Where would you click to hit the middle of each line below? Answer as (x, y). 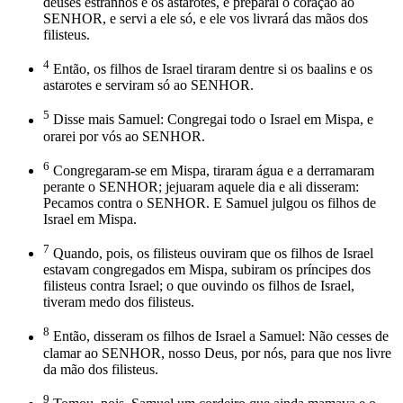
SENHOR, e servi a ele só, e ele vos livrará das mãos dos (206, 18)
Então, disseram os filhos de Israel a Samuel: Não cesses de (219, 336)
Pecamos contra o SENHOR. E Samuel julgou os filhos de (210, 202)
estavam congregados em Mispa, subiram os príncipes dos (207, 270)
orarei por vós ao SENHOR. (124, 136)
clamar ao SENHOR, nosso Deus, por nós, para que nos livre (217, 353)
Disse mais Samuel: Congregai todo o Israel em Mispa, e (211, 120)
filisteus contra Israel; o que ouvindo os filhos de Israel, (199, 286)
